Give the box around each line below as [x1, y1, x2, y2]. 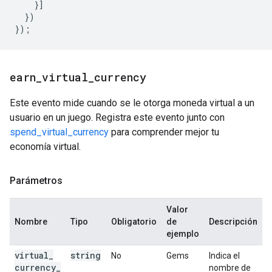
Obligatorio [111, 217, 157, 226]
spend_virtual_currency [10, 126, 109, 138]
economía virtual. [10, 141, 81, 152]
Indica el [209, 251, 240, 260]
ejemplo [166, 229, 199, 239]
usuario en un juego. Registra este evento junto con [10, 112, 225, 123]
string [70, 250, 101, 261]
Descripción [209, 217, 257, 226]
